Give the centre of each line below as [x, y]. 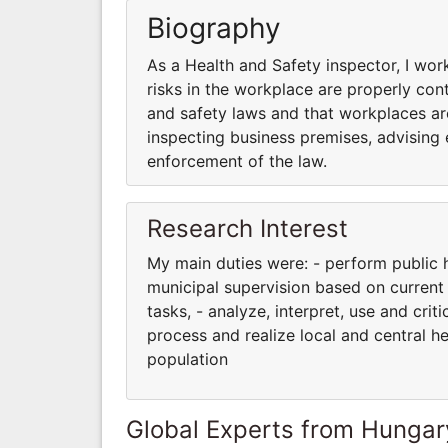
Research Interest [247, 228]
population [187, 358]
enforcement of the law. [237, 160]
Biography [214, 27]
